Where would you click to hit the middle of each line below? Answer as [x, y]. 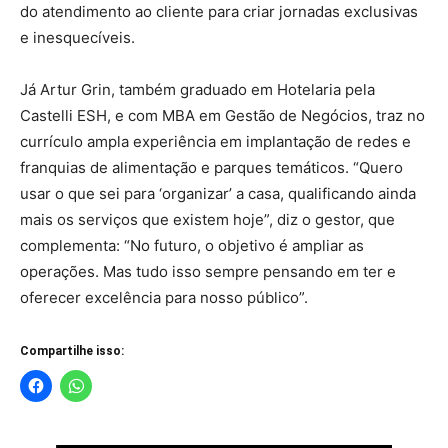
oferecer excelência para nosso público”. [164, 297]
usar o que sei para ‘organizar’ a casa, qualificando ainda [218, 193]
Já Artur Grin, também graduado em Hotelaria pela [197, 89]
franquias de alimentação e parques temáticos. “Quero [211, 167]
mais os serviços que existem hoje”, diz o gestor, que [207, 219]
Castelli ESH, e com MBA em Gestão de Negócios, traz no [222, 115]
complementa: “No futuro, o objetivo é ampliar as [192, 245]
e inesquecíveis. [77, 37]
